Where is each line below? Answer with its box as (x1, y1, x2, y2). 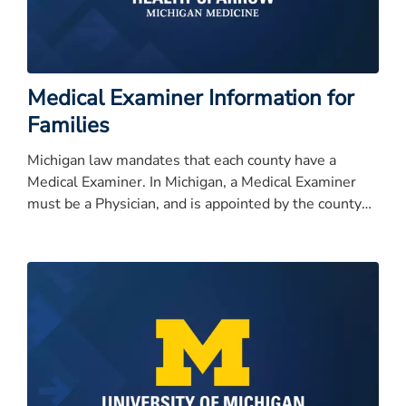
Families (27, 111, 110, 140)
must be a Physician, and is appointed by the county (27, 194, 362, 215)
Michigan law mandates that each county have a (27, 150, 336, 171)
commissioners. (27, 216, 130, 237)
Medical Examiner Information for (27, 83, 354, 113)
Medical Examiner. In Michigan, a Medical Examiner (27, 172, 356, 193)
